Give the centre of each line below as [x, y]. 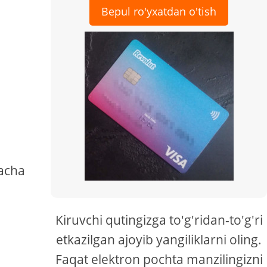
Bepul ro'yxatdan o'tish [159, 11]
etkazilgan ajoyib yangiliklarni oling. [159, 240]
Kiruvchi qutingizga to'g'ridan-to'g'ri [159, 220]
